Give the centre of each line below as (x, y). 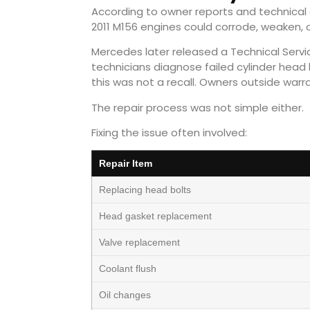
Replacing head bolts (145, 190)
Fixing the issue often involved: (169, 133)
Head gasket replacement (155, 216)
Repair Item (126, 164)
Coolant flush (128, 269)
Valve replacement (139, 243)
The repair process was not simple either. (198, 107)
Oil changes (125, 295)
